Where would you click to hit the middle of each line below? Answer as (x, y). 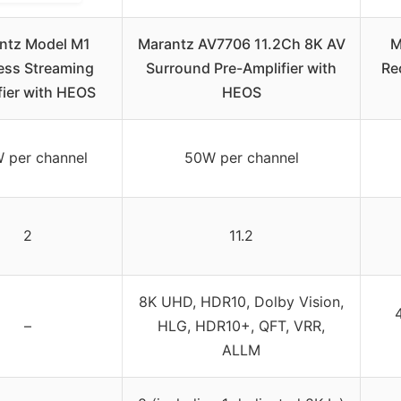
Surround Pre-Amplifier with (241, 68)
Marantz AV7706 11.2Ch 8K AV (241, 43)
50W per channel (241, 157)
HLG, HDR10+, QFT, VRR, (241, 325)
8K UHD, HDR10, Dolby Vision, (241, 301)
